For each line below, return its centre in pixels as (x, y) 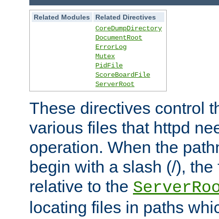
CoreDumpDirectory (129, 29)
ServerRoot (115, 84)
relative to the (81, 186)
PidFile (109, 66)
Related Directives (126, 17)
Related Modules (62, 17)
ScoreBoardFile (123, 75)
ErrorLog (111, 47)
